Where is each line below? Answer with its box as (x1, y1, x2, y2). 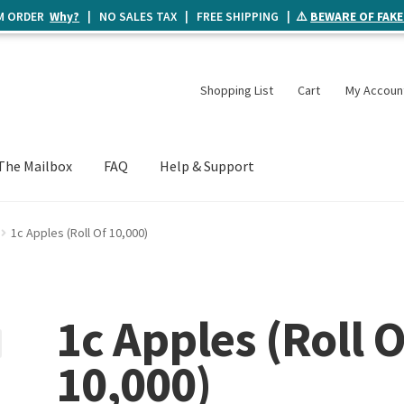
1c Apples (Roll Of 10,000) (10, 224, 148, 241)
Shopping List (199, 81, 273, 98)
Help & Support (160, 157, 255, 176)
